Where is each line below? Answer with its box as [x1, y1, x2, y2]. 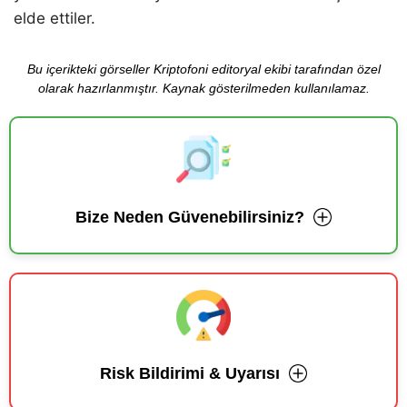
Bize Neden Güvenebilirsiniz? [75, 207, 304, 226]
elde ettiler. [14, 8, 95, 27]
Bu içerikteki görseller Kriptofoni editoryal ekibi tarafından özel [26, 61, 381, 76]
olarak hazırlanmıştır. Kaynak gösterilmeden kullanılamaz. [37, 80, 370, 95]
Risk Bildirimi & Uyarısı [100, 363, 280, 382]
